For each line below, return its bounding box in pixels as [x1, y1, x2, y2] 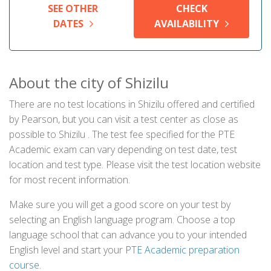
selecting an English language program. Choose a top [9, 213, 235, 226]
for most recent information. [9, 173, 130, 186]
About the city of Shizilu [9, 73, 169, 93]
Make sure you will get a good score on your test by [9, 198, 230, 211]
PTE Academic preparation [125, 243, 240, 256]
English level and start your [9, 243, 125, 256]
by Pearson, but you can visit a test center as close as [9, 113, 238, 126]
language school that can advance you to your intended [9, 228, 247, 241]
